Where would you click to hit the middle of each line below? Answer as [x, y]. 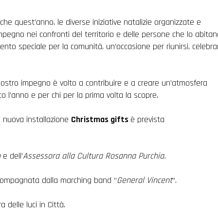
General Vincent [144, 180]
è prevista [149, 119]
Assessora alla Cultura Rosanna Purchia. [96, 156]
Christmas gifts [101, 119]
